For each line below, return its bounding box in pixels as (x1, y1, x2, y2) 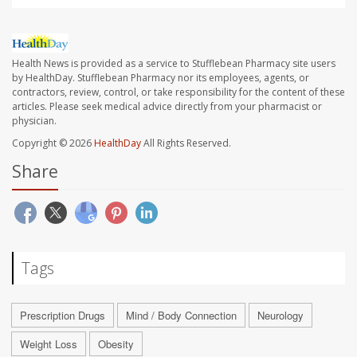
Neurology (257, 307, 304, 323)
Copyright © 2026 (12, 135, 94, 150)
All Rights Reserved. (141, 135, 231, 150)
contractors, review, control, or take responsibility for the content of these (12, 84, 345, 99)
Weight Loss (20, 335, 77, 351)
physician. (12, 113, 57, 127)
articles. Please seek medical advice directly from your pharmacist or (12, 99, 322, 113)
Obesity (98, 335, 134, 351)
